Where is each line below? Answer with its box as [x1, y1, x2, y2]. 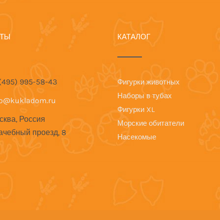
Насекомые [117, 132, 156, 141]
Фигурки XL [117, 105, 155, 114]
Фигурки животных [117, 77, 180, 86]
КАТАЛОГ [117, 32, 150, 41]
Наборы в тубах [117, 91, 172, 100]
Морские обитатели [117, 118, 184, 128]
